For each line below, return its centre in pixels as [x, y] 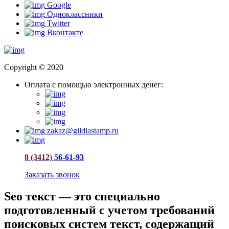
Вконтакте [65, 33]
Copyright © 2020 [34, 67]
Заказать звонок [52, 175]
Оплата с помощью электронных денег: [94, 85]
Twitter [59, 24]
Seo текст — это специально [82, 197]
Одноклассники [75, 14]
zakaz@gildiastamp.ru [83, 131]
